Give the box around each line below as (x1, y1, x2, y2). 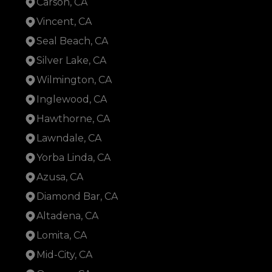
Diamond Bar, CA (36, 191, 118, 203)
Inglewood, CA (36, 93, 107, 106)
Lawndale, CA (36, 132, 101, 144)
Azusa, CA (36, 171, 83, 183)
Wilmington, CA (36, 74, 112, 86)
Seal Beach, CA (36, 35, 108, 47)
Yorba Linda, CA (36, 152, 110, 164)
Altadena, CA (36, 210, 98, 222)
